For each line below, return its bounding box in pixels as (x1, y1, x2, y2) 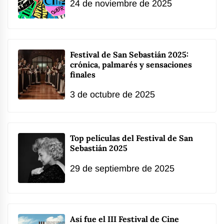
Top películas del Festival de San (70, 133, 193, 143)
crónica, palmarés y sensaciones (70, 59, 192, 70)
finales (70, 69, 95, 80)
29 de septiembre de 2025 (70, 163, 174, 173)
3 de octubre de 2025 (70, 89, 155, 100)
